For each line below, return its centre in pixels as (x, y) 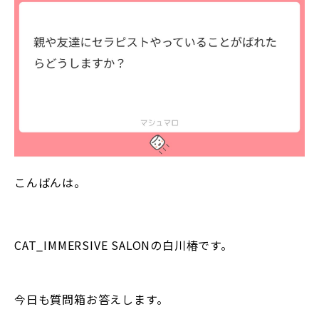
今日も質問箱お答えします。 (91, 299)
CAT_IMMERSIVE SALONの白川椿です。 (124, 245)
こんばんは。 (50, 183)
